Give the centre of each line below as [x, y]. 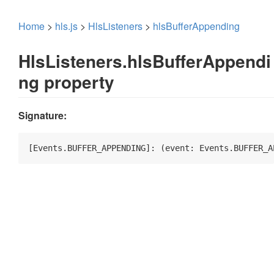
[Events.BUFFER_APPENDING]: [94, 148]
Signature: [43, 116]
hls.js [66, 26]
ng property [66, 82]
